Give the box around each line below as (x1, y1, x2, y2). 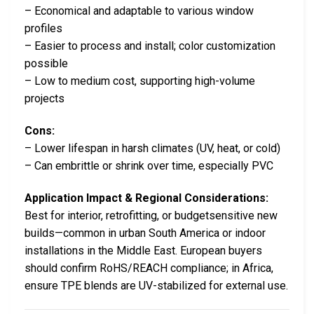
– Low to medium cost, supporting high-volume (25, 74, 255, 88)
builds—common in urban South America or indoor (25, 226, 266, 240)
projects (25, 92, 64, 106)
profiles (25, 22, 62, 36)
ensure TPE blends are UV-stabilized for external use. (25, 278, 288, 292)
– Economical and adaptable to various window (25, 4, 254, 18)
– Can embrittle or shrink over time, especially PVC (25, 159, 273, 173)
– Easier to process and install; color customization (25, 39, 275, 53)
